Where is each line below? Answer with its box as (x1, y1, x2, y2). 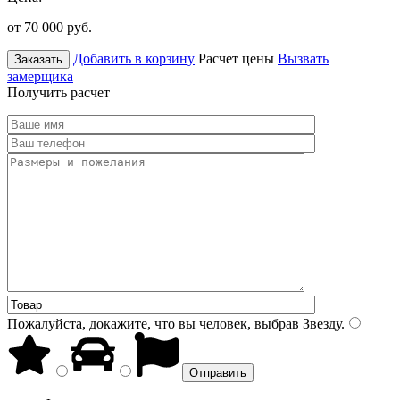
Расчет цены (198, 50, 274, 66)
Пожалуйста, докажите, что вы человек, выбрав (7, 315, 299, 331)
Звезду (299, 315, 341, 331)
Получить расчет (7, 84, 110, 100)
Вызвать (278, 50, 329, 66)
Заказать (14, 52, 62, 66)
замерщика (7, 68, 73, 84)
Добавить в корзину (73, 50, 195, 66)
